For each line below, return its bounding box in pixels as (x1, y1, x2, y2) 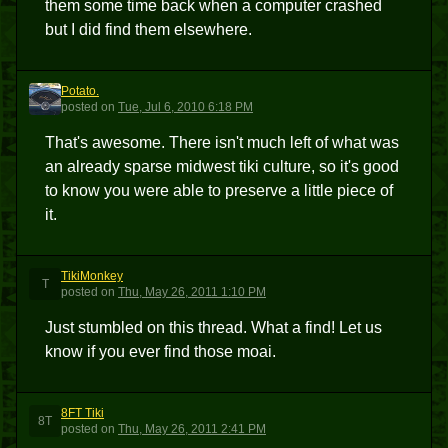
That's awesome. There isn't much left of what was (45, 134, 399, 151)
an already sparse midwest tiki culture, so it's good (45, 158, 399, 175)
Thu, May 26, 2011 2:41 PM (118, 422, 266, 436)
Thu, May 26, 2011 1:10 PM (118, 285, 266, 299)
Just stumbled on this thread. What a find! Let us (45, 319, 382, 336)
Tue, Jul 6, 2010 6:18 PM (118, 100, 253, 114)
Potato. (61, 84, 99, 98)
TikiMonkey (61, 269, 123, 283)
